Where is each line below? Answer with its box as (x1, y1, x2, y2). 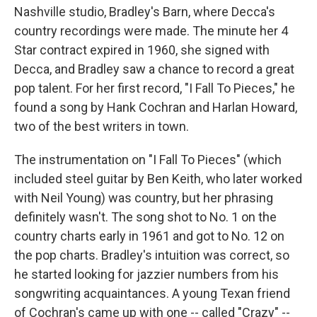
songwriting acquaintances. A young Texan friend (14, 286, 290, 301)
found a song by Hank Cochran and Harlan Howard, (14, 100, 297, 115)
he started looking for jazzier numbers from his (14, 267, 279, 282)
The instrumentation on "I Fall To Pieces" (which (14, 152, 282, 167)
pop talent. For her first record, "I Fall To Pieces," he (14, 81, 295, 96)
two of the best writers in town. (14, 119, 189, 134)
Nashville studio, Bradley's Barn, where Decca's (14, 4, 275, 19)
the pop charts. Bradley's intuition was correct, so (14, 248, 289, 263)
